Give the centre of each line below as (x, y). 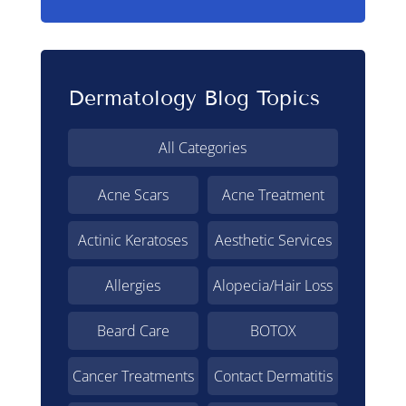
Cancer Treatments (133, 377)
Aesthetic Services (273, 241)
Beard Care (133, 331)
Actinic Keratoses (133, 241)
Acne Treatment (273, 195)
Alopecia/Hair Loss (273, 286)
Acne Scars (133, 195)
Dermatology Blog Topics (193, 98)
